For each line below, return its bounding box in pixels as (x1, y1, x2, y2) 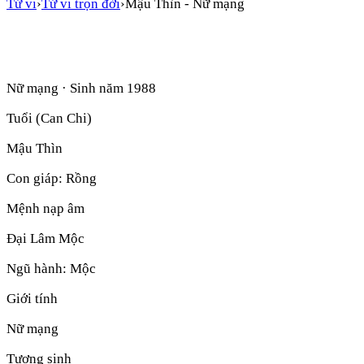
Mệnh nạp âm (6, 200, 84, 216)
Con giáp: (6, 170, 66, 186)
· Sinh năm (58, 80, 127, 96)
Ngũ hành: (6, 260, 70, 276)
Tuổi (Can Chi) (6, 110, 92, 126)
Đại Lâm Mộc (6, 230, 84, 246)
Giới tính (6, 290, 58, 306)
